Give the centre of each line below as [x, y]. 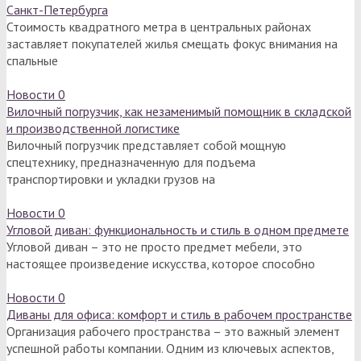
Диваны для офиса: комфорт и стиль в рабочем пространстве [179, 314]
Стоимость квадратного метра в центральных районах [159, 26]
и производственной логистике [93, 128]
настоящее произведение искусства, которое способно [161, 263]
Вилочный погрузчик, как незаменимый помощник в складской [179, 111]
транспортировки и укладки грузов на [111, 178]
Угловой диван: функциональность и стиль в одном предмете [178, 229]
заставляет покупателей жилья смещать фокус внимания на [172, 43]
